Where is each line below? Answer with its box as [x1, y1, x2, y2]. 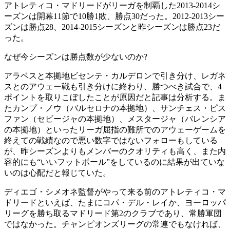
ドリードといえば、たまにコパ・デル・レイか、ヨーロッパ [4, 198, 226, 207]
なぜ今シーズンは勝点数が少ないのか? [4, 52, 156, 61]
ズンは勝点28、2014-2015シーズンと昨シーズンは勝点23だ [4, 22, 220, 31]
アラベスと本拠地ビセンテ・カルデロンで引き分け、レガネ [4, 71, 226, 80]
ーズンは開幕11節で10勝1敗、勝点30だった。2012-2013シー [4, 11, 224, 21]
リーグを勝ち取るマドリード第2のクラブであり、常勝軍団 [4, 208, 222, 218]
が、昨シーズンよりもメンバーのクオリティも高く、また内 [4, 146, 226, 156]
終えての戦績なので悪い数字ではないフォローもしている [4, 136, 218, 145]
